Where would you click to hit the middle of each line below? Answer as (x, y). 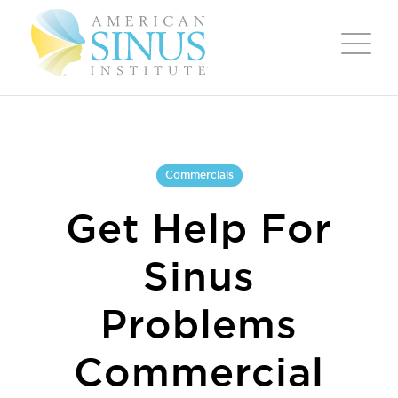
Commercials (199, 175)
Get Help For (199, 228)
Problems (199, 324)
